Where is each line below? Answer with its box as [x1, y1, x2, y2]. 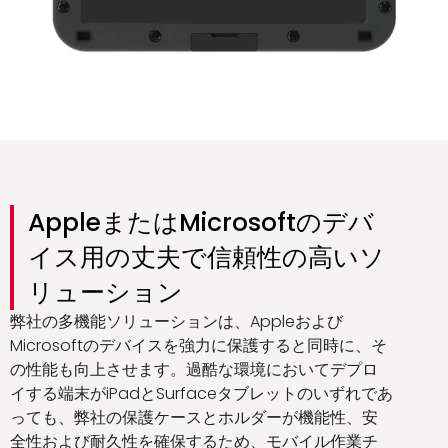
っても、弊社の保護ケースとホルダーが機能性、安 [10, 405, 378, 429]
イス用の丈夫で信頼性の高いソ [28, 239, 385, 275]
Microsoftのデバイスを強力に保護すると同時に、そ [10, 333, 387, 357]
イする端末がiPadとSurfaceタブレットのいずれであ [10, 381, 393, 405]
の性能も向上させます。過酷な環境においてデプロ [10, 357, 378, 381]
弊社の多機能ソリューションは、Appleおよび [10, 309, 343, 333]
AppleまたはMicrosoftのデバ [28, 204, 374, 240]
